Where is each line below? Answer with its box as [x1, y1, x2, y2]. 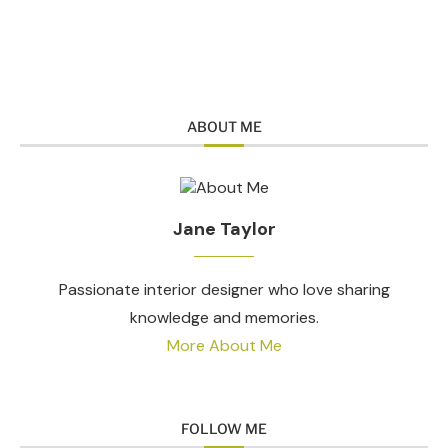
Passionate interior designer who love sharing [58, 278, 390, 300]
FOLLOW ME [181, 419, 267, 437]
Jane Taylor [172, 216, 276, 241]
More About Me [166, 334, 282, 356]
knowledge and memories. [129, 306, 319, 328]
